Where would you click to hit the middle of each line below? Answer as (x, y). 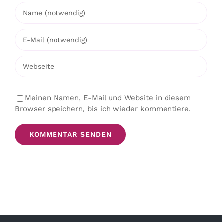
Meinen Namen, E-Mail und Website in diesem (108, 97)
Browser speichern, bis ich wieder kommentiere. (103, 108)
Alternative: (36, 150)
